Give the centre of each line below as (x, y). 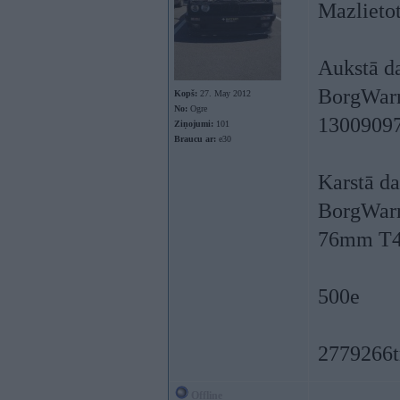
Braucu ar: (195, 139)
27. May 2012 (224, 93)
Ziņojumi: (194, 124)
